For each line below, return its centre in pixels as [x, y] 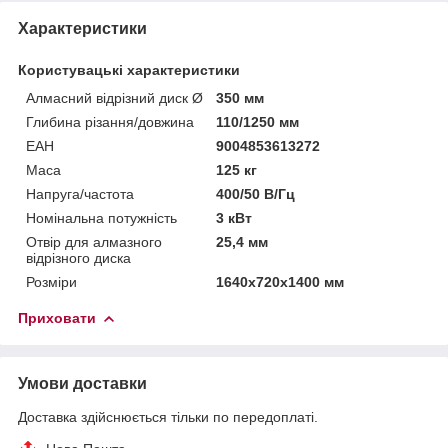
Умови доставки [82, 383]
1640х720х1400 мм [280, 281]
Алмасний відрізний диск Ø [114, 97]
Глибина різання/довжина [110, 121]
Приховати [57, 317]
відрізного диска [78, 257]
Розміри [51, 281]
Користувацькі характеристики [129, 69]
